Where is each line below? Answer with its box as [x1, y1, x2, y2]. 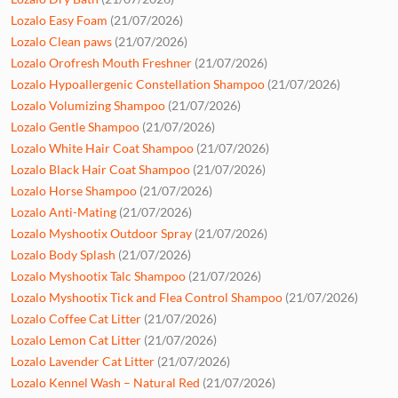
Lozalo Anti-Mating [11, 203, 116, 219]
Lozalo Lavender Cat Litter [11, 353, 155, 369]
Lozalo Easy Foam [11, 12, 107, 28]
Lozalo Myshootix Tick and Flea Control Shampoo [11, 289, 283, 305]
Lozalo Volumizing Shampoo [11, 97, 165, 113]
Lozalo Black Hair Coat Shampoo [11, 161, 190, 177]
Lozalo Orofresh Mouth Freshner [11, 54, 192, 70]
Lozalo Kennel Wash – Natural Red [11, 374, 200, 390]
